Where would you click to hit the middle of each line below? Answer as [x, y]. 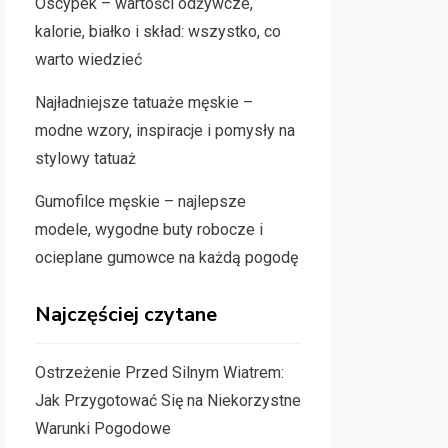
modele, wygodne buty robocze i [148, 229]
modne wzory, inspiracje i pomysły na [164, 130]
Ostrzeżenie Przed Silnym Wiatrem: [159, 372]
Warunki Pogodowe [102, 428]
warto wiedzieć [88, 59]
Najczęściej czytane [125, 314]
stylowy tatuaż [85, 158]
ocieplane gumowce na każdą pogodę [166, 257]
